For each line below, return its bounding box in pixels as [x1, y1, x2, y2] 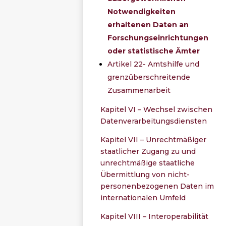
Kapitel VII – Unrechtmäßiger [100, 135, 207, 144]
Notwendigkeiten [107, 7, 176, 16]
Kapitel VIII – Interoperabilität [100, 211, 209, 221]
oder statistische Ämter [107, 46, 200, 55]
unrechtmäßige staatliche [100, 158, 195, 167]
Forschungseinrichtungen [107, 33, 209, 42]
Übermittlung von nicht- [100, 169, 190, 179]
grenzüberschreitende [107, 72, 191, 82]
